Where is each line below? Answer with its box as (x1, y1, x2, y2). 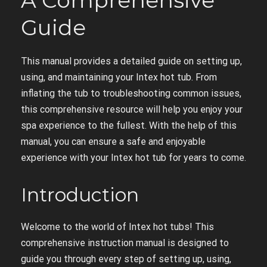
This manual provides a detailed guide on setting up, (21, 55, 242, 67)
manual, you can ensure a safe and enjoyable (21, 136, 206, 147)
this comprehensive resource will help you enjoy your (21, 104, 243, 115)
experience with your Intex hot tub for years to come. (21, 152, 246, 163)
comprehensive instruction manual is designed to (21, 237, 229, 249)
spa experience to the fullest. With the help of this (21, 120, 237, 131)
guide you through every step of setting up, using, (21, 253, 231, 265)
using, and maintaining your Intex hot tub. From (21, 72, 217, 83)
